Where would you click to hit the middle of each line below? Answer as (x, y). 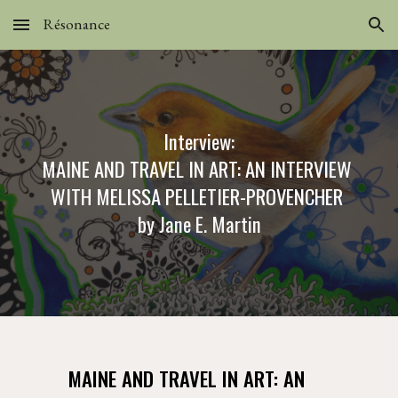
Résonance (76, 24)
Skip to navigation (328, 33)
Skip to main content (77, 33)
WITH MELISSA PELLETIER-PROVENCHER (197, 196)
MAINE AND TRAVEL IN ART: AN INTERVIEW (197, 169)
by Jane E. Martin (199, 224)
